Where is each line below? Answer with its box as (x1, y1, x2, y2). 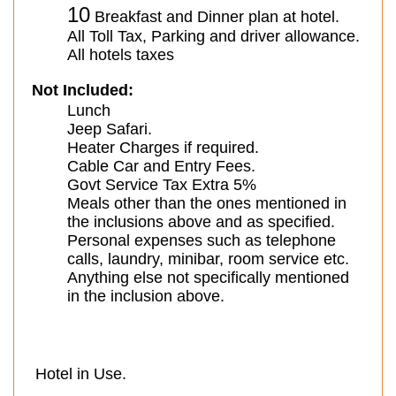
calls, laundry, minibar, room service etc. (67, 250, 349, 268)
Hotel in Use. (35, 365, 126, 383)
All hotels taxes (67, 46, 174, 64)
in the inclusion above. (67, 287, 225, 305)
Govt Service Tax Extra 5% (67, 176, 256, 194)
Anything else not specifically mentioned (67, 269, 349, 286)
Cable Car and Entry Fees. (67, 157, 255, 175)
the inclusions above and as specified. (67, 213, 335, 231)
